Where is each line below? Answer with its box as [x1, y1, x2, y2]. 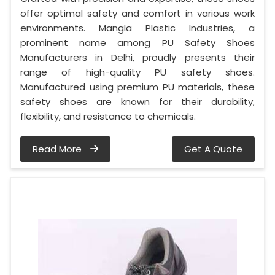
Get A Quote [184, 142, 242, 156]
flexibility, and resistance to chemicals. [20, 110, 196, 123]
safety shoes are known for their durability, [20, 95, 255, 109]
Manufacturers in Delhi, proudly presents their [20, 51, 255, 64]
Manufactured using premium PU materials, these [20, 80, 255, 94]
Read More [33, 142, 84, 156]
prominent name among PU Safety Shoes [20, 36, 255, 50]
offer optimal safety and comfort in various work [20, 7, 255, 20]
